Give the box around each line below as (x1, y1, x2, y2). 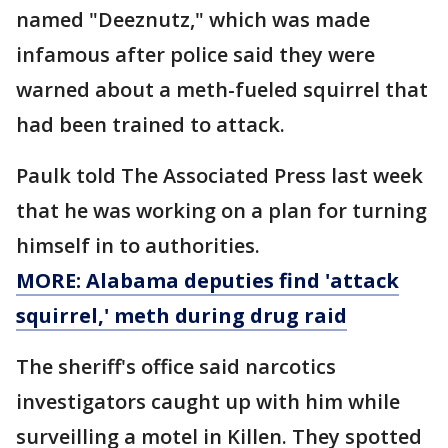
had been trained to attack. (16, 111, 285, 138)
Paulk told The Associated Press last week (16, 162, 423, 189)
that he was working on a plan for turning (16, 197, 427, 224)
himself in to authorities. (16, 232, 260, 259)
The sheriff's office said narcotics (16, 353, 336, 380)
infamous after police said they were (16, 41, 375, 68)
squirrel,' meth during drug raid (16, 302, 347, 329)
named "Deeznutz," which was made (16, 6, 370, 33)
